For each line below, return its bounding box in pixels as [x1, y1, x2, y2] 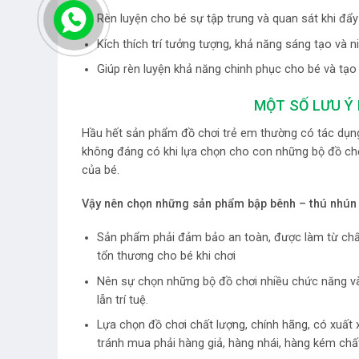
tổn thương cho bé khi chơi [96, 248, 236, 263]
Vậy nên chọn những [82, 197, 192, 212]
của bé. [82, 163, 119, 178]
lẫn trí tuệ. [96, 292, 148, 307]
